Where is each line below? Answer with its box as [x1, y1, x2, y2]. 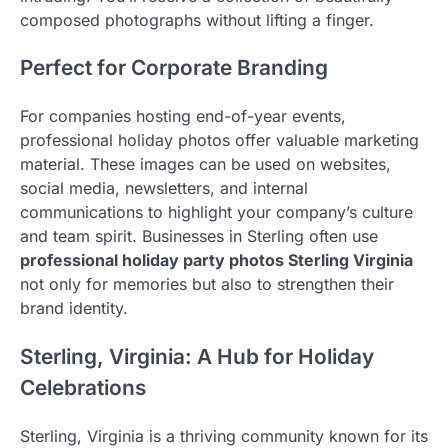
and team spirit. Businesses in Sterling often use [20, 226, 378, 247]
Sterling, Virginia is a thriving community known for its [20, 425, 428, 446]
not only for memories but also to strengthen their [20, 274, 394, 295]
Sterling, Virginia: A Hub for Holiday [20, 344, 374, 370]
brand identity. [20, 298, 128, 319]
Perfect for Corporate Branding [20, 55, 328, 81]
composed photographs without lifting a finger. [20, 9, 374, 30]
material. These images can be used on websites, [20, 154, 391, 175]
